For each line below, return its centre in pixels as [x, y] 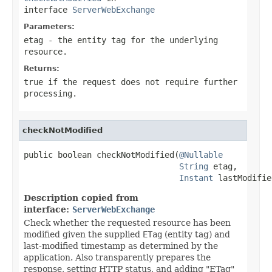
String [194, 166]
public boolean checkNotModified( [101, 155]
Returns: [42, 68]
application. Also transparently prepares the [117, 257]
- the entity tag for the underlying [131, 40]
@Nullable [201, 155]
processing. [50, 93]
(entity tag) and [196, 234]
